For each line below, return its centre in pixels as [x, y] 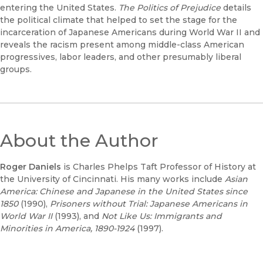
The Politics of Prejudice [170, 7]
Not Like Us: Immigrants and [162, 216]
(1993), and [77, 216]
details [236, 7]
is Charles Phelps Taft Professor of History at [159, 166]
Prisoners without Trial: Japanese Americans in [149, 203]
